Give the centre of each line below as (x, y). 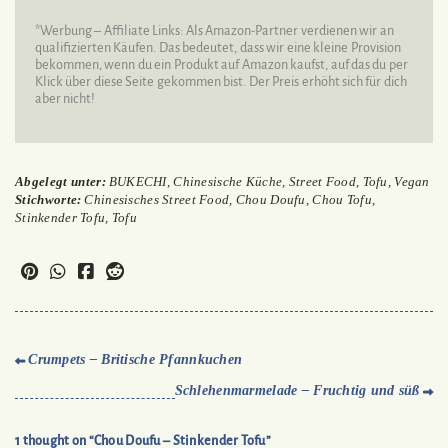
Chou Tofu (342, 200)
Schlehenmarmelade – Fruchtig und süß (297, 391)
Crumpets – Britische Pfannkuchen (135, 360)
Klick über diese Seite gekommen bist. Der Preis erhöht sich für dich (221, 82)
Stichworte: (48, 200)
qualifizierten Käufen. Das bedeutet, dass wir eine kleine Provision (218, 48)
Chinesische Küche (228, 182)
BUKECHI (137, 182)
